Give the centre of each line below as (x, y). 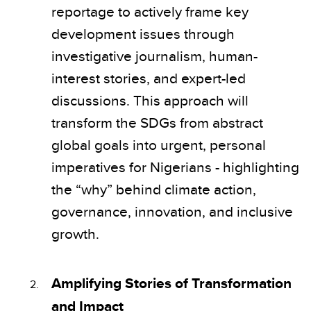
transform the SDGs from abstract (157, 122)
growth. (75, 233)
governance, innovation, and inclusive (172, 211)
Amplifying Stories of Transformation (171, 283)
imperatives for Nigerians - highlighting (175, 166)
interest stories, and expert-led (149, 77)
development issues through (143, 33)
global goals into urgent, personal (159, 144)
